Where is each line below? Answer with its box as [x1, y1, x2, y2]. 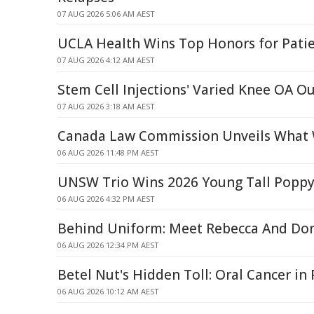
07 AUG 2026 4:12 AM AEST [57, 55, 155, 65]
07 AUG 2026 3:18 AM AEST [57, 101, 155, 111]
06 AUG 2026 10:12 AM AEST [57, 286, 159, 296]
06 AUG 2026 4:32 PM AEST [57, 193, 155, 204]
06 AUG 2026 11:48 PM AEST [57, 147, 159, 158]
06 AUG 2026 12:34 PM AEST [57, 240, 159, 250]
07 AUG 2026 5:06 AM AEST [57, 8, 155, 19]
